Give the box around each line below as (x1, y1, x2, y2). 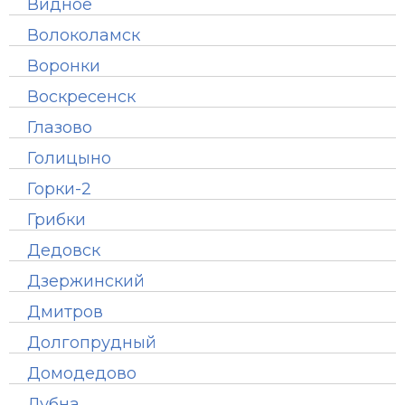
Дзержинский (27, 271, 145, 291)
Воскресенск (27, 87, 136, 107)
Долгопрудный (27, 333, 156, 353)
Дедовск (27, 240, 100, 260)
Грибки (27, 210, 86, 230)
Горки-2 (27, 179, 91, 199)
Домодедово (27, 363, 137, 383)
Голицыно (27, 148, 111, 168)
